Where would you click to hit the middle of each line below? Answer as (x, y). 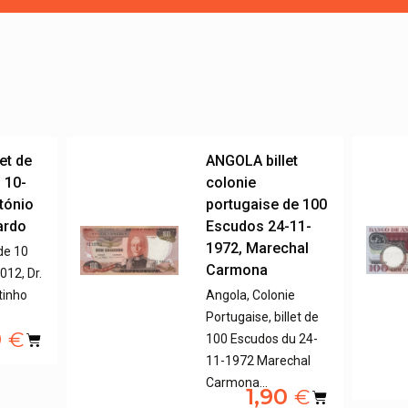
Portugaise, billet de (263, 316)
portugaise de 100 (267, 204)
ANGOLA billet (252, 160)
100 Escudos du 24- (262, 338)
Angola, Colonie (251, 295)
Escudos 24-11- (259, 226)
